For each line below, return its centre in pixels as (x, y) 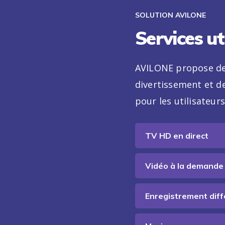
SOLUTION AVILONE (170, 15)
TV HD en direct (177, 136)
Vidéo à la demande (184, 166)
